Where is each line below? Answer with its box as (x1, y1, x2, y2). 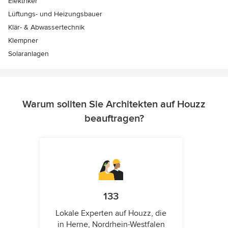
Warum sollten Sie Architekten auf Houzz (22, 98, 206, 111)
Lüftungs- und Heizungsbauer (8, 10, 102, 19)
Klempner (8, 36, 38, 45)
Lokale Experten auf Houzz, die (55, 208, 166, 219)
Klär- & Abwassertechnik (8, 23, 84, 32)
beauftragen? (84, 112, 144, 125)
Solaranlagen (8, 49, 49, 59)
